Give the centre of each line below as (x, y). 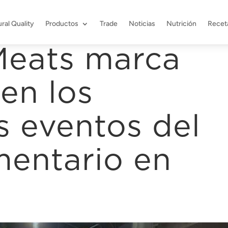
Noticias (142, 24)
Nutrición (181, 24)
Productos (62, 24)
